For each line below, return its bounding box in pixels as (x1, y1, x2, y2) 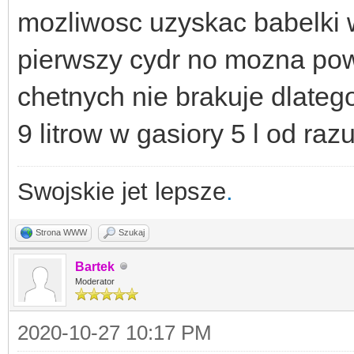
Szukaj (119, 227, 145, 237)
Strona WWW (36, 227, 87, 237)
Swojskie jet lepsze (17, 177, 226, 205)
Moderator (75, 276, 115, 286)
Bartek (75, 259, 115, 273)
